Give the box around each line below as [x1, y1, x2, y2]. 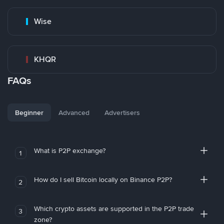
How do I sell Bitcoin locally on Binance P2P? [33, 175, 172, 184]
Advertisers [104, 108, 140, 117]
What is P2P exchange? [33, 146, 105, 155]
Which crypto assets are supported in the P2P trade [33, 204, 194, 213]
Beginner [15, 108, 43, 117]
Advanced [58, 108, 89, 117]
